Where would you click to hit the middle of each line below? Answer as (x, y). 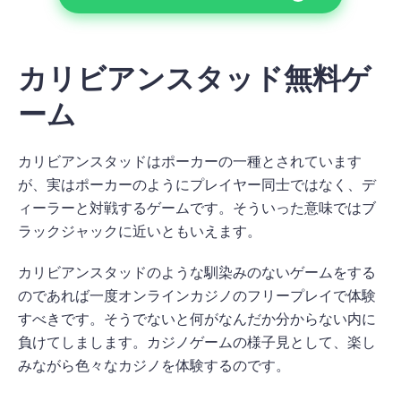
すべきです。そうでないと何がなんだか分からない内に (197, 319)
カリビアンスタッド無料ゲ (194, 78)
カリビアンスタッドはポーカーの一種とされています (190, 161)
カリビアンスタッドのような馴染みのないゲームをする (197, 272)
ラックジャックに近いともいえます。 (140, 231)
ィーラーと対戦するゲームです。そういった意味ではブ (197, 208)
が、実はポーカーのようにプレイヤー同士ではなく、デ (197, 184)
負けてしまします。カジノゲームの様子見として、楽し (197, 342)
